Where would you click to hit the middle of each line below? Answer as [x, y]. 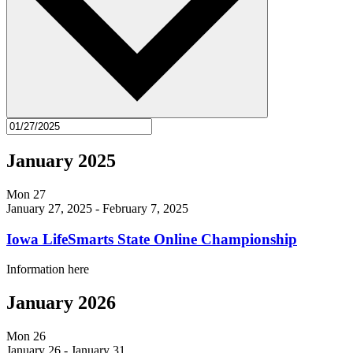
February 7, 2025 [145, 209]
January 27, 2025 [49, 209]
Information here [48, 269]
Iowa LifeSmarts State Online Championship [152, 239]
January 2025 [61, 161]
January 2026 [61, 303]
